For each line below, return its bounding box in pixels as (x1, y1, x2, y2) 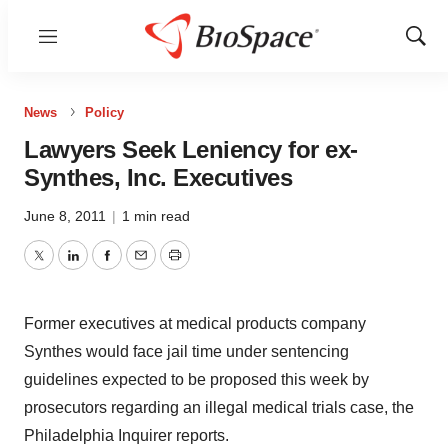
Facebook (105, 258, 177, 276)
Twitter (37, 258, 85, 276)
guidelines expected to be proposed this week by (24, 371, 369, 388)
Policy (85, 105, 124, 120)
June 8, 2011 (24, 208, 110, 224)
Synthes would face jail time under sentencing (24, 343, 349, 360)
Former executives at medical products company (24, 315, 366, 332)
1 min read (122, 208, 190, 224)
